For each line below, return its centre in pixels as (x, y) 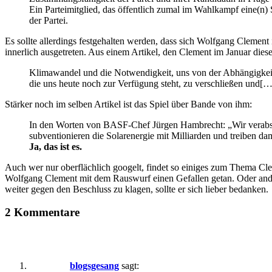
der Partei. (49, 20)
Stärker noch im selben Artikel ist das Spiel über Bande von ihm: (128, 104)
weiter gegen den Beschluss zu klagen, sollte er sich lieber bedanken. (137, 189)
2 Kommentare (42, 212)
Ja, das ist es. (56, 146)
